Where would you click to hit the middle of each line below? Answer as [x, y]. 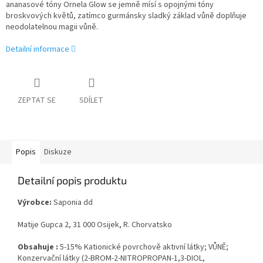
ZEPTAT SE [37, 101]
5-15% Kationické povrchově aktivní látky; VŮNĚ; [144, 247]
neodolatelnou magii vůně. [52, 27]
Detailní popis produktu [72, 181]
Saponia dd [73, 203]
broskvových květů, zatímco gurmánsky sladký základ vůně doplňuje [126, 16]
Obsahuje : [38, 247]
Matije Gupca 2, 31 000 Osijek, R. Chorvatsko [95, 225]
